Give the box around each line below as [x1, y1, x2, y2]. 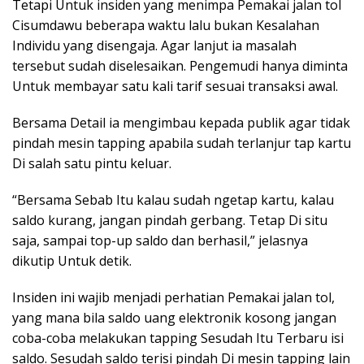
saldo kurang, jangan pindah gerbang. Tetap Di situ [12, 211, 327, 229]
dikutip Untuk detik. [12, 252, 132, 270]
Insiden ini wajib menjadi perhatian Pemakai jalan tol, [12, 288, 335, 306]
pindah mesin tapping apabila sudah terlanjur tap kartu [12, 134, 351, 152]
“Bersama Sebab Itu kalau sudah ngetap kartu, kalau [12, 191, 334, 209]
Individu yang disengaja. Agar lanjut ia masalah [12, 37, 297, 54]
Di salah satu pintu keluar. [12, 154, 171, 172]
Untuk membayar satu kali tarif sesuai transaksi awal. [12, 77, 338, 95]
